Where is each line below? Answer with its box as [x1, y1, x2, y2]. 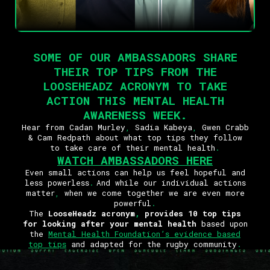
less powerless [24, 177, 89, 187]
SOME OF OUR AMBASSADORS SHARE [33, 49, 237, 64]
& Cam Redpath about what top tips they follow [28, 132, 242, 142]
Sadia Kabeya [130, 122, 192, 132]
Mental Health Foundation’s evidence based [48, 228, 240, 239]
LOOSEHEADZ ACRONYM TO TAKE [43, 78, 227, 93]
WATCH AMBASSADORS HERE [57, 152, 213, 168]
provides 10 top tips [140, 208, 241, 218]
